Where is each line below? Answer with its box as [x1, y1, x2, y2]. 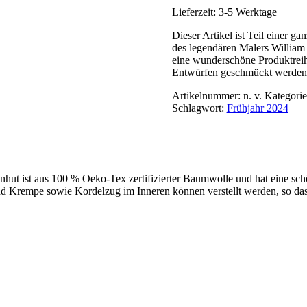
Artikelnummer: [171, 89, 243, 101]
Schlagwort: [171, 101, 227, 114]
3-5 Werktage [218, 5, 277, 18]
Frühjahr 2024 [226, 101, 288, 114]
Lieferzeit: [171, 5, 219, 18]
